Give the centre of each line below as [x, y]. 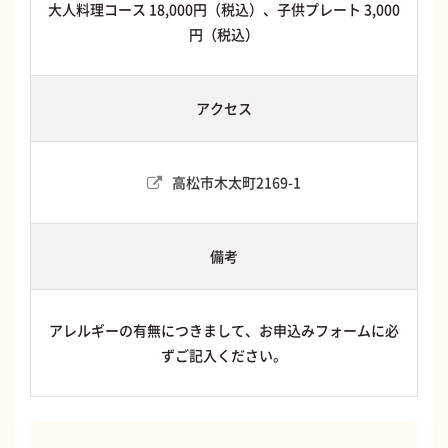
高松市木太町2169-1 [236, 182]
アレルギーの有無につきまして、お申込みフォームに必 [224, 330]
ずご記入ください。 [224, 355]
